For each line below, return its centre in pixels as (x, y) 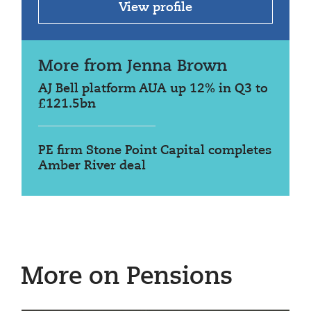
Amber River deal (92, 166)
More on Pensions (127, 277)
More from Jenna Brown (133, 66)
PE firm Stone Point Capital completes (155, 150)
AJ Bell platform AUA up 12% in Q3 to (153, 89)
